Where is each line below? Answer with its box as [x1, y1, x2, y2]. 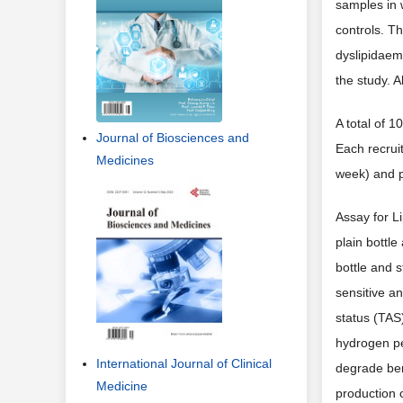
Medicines [96, 152, 154, 167]
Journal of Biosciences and [96, 130, 249, 145]
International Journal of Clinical [96, 356, 272, 372]
